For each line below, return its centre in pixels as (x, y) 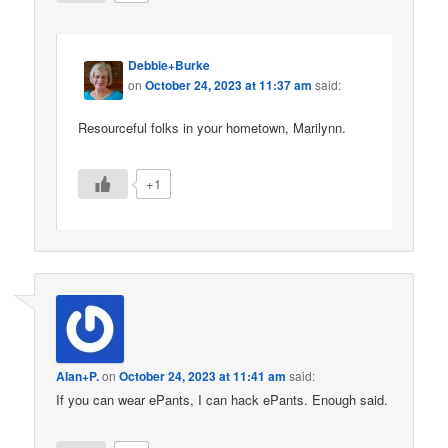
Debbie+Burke (169, 65)
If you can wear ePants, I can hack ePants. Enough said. (222, 400)
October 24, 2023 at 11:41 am (203, 376)
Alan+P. (78, 376)
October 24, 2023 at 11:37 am (229, 85)
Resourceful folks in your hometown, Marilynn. (212, 127)
